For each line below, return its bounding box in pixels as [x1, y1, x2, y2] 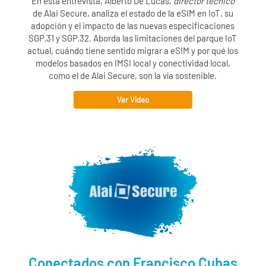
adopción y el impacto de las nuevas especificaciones [31, 20, 235, 31]
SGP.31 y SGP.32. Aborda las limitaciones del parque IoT [28, 32, 237, 43]
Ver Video [116, 94, 149, 104]
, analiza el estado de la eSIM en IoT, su [87, 7, 233, 18]
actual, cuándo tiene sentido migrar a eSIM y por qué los [27, 45, 239, 56]
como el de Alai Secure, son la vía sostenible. [49, 69, 217, 81]
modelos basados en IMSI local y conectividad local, [35, 57, 230, 68]
